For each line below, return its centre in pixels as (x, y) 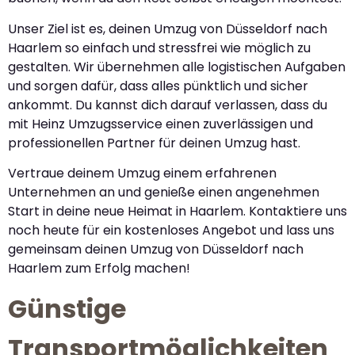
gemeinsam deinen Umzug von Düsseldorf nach (156, 249)
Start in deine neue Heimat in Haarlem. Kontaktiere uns (177, 211)
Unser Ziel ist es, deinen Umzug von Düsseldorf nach (168, 29)
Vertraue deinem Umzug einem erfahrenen (142, 173)
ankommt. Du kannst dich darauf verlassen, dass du (168, 105)
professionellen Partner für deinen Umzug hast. (154, 143)
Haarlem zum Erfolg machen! (99, 268)
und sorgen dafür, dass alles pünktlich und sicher (158, 86)
